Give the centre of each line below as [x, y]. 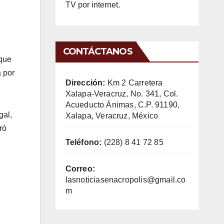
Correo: [80, 168]
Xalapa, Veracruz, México [112, 115]
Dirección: [85, 82]
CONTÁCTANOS [97, 51]
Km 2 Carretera [134, 82]
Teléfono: [83, 142]
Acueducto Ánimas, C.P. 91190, [122, 104]
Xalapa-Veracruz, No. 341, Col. [122, 93]
